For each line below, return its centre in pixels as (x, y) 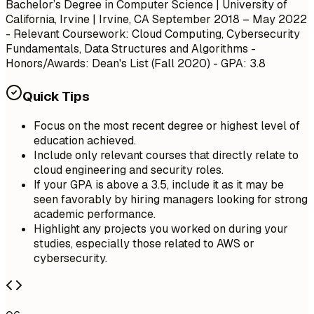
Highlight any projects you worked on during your (161, 228)
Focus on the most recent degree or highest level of (167, 125)
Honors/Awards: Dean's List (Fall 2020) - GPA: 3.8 (136, 64)
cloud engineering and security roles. (129, 170)
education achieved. (85, 140)
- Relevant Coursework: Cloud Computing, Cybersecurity (153, 34)
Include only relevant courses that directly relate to (166, 155)
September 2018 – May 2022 (230, 20)
